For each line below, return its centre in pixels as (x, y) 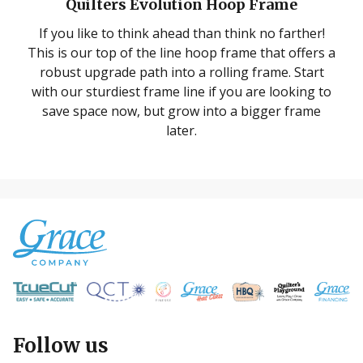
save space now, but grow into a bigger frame (181, 111)
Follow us (61, 346)
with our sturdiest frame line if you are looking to (181, 91)
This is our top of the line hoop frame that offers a (181, 52)
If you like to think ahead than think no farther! (181, 33)
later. (181, 130)
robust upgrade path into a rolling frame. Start (181, 72)
